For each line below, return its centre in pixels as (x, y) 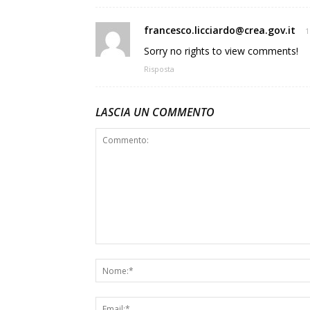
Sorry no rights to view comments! (221, 51)
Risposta (159, 69)
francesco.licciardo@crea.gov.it (220, 30)
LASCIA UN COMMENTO (155, 112)
